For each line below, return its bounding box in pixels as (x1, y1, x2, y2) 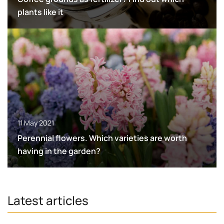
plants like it (17, 6, 63, 17)
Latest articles (7, 192, 88, 209)
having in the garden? (17, 145, 100, 157)
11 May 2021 (17, 118, 54, 128)
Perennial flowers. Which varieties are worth (17, 132, 187, 144)
